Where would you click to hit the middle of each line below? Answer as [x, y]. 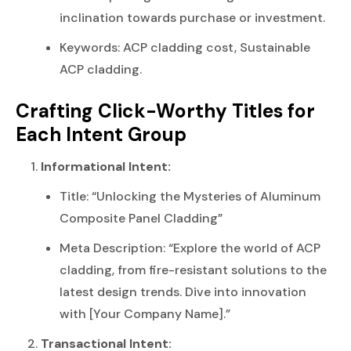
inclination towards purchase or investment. [192, 17]
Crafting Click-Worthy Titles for [165, 111]
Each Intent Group [101, 134]
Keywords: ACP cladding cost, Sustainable [185, 47]
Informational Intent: [106, 166]
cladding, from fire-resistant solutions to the [193, 270]
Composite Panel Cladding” [141, 218]
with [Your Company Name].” [145, 313]
